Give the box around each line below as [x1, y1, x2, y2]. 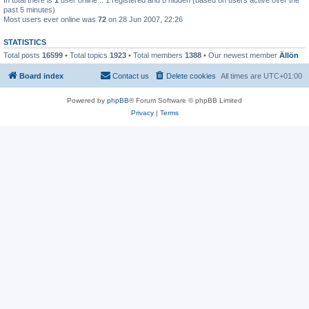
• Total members [126, 50, 185, 59]
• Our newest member [201, 50, 279, 59]
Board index [19, 72, 63, 80]
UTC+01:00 [263, 72, 302, 80]
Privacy [130, 109, 154, 117]
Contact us [112, 72, 149, 80]
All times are [221, 72, 263, 80]
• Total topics [63, 50, 110, 59]
